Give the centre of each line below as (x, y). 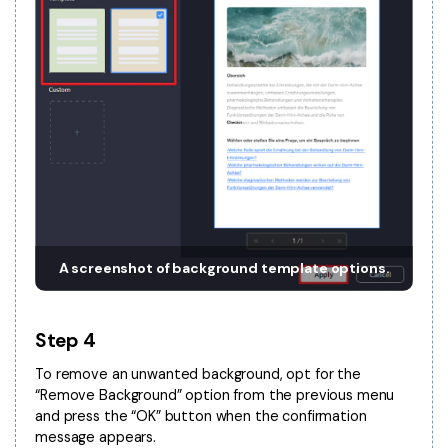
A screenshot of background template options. (224, 267)
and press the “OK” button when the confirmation (201, 416)
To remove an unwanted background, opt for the (198, 374)
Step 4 (65, 340)
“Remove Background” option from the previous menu (215, 395)
